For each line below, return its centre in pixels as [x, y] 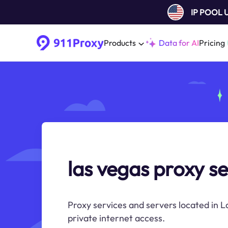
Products [120, 43]
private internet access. [116, 218]
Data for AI [179, 43]
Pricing [212, 43]
